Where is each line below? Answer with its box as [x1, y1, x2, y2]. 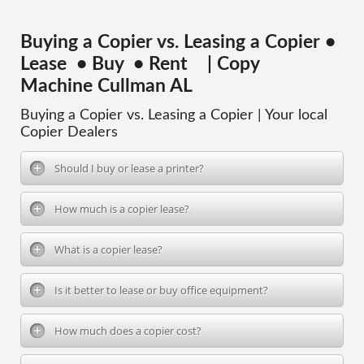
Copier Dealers [20, 125, 119, 140]
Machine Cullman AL [20, 77, 193, 95]
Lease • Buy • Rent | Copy [20, 55, 260, 73]
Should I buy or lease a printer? [54, 161, 205, 175]
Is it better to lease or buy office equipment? [54, 283, 269, 297]
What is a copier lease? [54, 242, 163, 257]
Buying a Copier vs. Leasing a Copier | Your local [20, 108, 328, 123]
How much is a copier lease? [54, 201, 190, 216]
